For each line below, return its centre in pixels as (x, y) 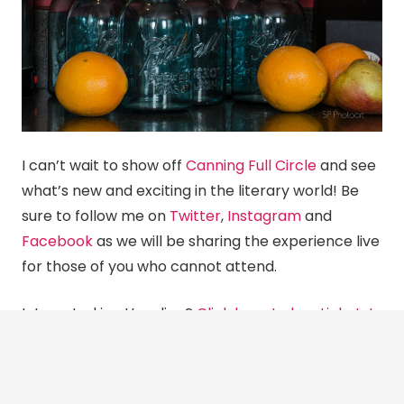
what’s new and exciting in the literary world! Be (190, 190)
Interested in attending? (109, 313)
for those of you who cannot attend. (149, 266)
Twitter (195, 216)
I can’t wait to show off (104, 165)
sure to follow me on (96, 216)
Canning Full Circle (251, 165)
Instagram (264, 216)
